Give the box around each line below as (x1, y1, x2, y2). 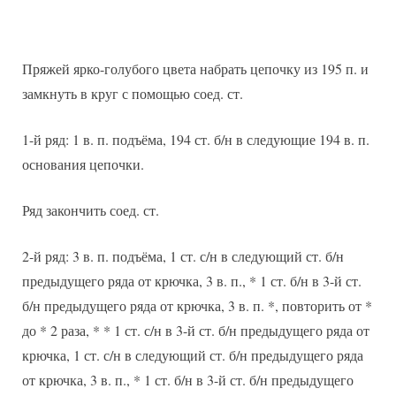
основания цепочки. (22, 154, 144, 173)
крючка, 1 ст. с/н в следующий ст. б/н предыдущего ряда (22, 345, 363, 364)
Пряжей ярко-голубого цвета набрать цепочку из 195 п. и (22, 58, 369, 78)
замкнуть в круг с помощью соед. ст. (22, 83, 243, 103)
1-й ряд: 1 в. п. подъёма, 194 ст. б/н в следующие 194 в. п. (22, 129, 369, 148)
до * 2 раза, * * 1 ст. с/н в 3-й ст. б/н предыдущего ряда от (22, 320, 369, 339)
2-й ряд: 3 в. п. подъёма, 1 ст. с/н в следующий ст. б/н (22, 246, 344, 265)
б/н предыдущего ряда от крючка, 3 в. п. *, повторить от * (22, 295, 372, 315)
